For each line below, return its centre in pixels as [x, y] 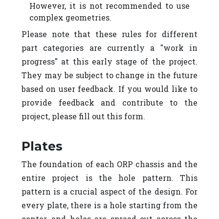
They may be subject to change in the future [109, 75]
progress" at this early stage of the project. [109, 61]
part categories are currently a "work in [109, 48]
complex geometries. [70, 17]
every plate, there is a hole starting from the [109, 205]
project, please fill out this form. [83, 116]
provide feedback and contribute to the [109, 102]
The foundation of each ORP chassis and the [109, 164]
